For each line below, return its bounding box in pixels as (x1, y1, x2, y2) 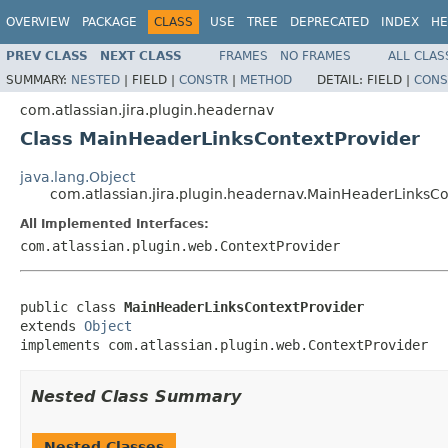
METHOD (240, 72, 292, 87)
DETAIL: (317, 72, 367, 87)
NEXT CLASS (100, 48, 182, 63)
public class (20, 298, 124, 315)
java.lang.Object (20, 168, 135, 185)
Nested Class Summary (31, 386, 241, 406)
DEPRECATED (290, 15, 369, 29)
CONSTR (179, 72, 228, 87)
